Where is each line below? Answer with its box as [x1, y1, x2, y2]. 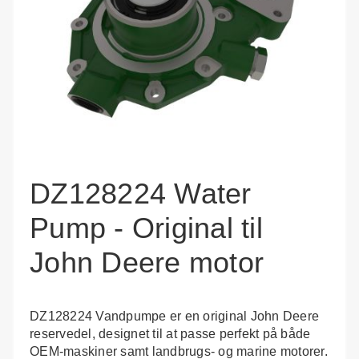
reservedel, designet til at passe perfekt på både [30, 327, 311, 341]
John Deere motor [30, 246, 264, 279]
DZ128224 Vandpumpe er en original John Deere [30, 309, 319, 323]
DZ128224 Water [30, 177, 252, 210]
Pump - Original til [30, 212, 263, 244]
